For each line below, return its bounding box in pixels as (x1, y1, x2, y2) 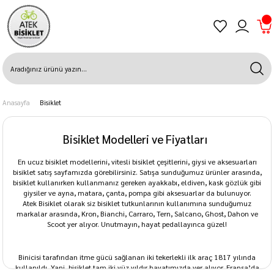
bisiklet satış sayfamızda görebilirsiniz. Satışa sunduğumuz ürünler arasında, (12, 167, 262, 177)
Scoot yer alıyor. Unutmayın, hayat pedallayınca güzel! (47, 219, 227, 229)
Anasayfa (2, 98, 30, 107)
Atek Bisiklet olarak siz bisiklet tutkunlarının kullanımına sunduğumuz (23, 198, 251, 208)
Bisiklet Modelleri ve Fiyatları (62, 131, 207, 146)
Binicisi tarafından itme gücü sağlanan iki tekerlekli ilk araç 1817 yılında (18, 252, 256, 262)
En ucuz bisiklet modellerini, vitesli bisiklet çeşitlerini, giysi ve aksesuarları (17, 157, 257, 166)
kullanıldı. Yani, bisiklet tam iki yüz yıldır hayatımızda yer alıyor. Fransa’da (15, 262, 259, 272)
